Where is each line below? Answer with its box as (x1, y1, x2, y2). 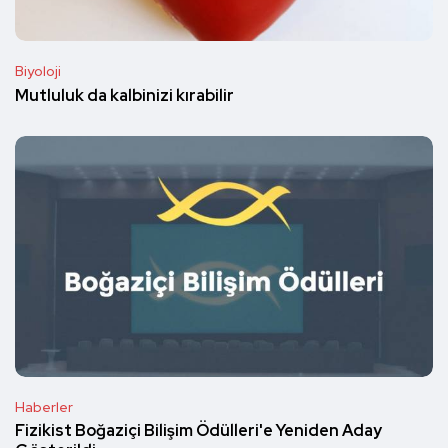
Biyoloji (15, 62, 61, 81)
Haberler (15, 397, 73, 416)
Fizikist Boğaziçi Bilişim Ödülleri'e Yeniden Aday (15, 420, 382, 442)
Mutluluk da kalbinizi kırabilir (15, 85, 234, 107)
